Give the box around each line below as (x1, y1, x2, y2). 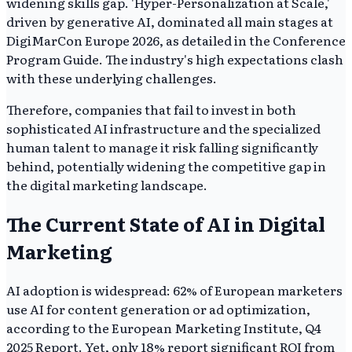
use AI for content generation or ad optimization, (6, 299, 310, 318)
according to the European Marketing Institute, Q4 (6, 317, 321, 337)
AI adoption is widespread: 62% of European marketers (6, 280, 343, 299)
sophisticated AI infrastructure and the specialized (6, 118, 321, 137)
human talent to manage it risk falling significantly (6, 137, 318, 156)
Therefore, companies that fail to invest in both (6, 99, 296, 119)
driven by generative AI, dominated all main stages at (6, 11, 333, 31)
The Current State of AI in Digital (6, 209, 325, 237)
